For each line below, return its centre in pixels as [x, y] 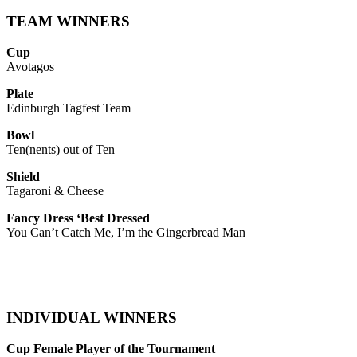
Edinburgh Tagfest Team [69, 108]
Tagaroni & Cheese [55, 191]
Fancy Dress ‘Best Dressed [78, 218]
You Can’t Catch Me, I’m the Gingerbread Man [126, 233]
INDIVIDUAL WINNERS [92, 317]
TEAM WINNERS [68, 22]
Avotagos [30, 67]
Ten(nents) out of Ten [61, 150]
